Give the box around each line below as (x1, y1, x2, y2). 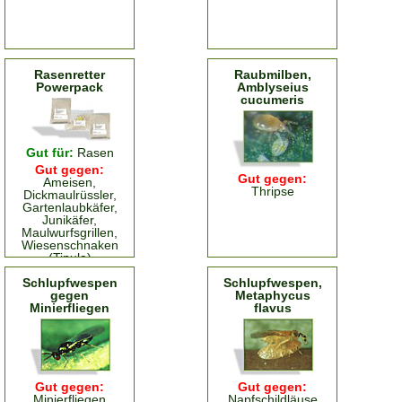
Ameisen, (43, 175, 96, 189)
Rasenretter (34, 67, 105, 82)
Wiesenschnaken (21, 238, 118, 252)
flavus (253, 301, 292, 315)
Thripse (250, 184, 294, 198)
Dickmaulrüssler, (22, 188, 117, 202)
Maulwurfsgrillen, (22, 225, 118, 240)
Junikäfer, (42, 213, 97, 227)
